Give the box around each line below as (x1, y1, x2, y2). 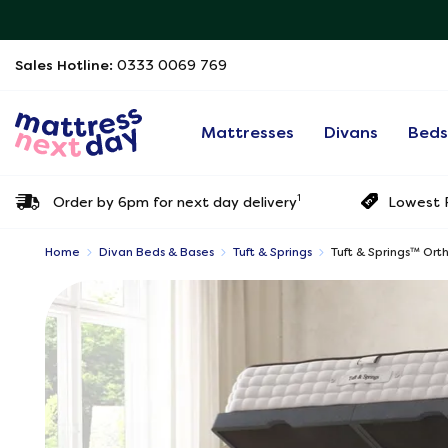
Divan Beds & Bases (99, 245, 214, 259)
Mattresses (201, 123, 295, 142)
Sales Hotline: (15, 57, 117, 73)
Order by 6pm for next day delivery (53, 193, 297, 210)
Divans (324, 123, 379, 142)
